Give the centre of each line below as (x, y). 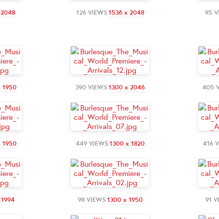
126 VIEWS (92, 12)
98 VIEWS (92, 199)
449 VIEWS (92, 143)
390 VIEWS (91, 87)
